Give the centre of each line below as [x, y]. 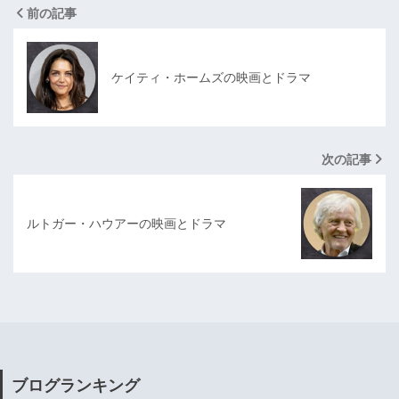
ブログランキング [76, 385]
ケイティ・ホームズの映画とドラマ [211, 78]
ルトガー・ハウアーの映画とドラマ [126, 224]
